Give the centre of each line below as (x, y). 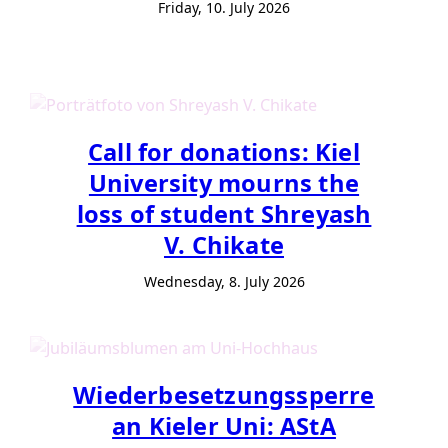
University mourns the (224, 182)
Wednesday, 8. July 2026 (224, 281)
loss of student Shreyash (224, 213)
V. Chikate (224, 244)
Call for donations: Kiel (224, 151)
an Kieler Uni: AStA (224, 426)
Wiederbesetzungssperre (224, 395)
